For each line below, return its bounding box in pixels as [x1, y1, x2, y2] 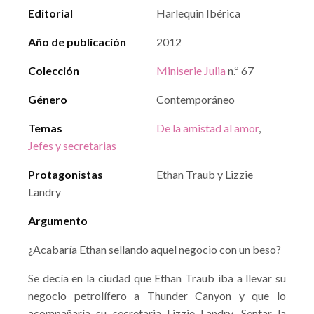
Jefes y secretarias [28, 139, 116, 152]
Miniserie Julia [156, 64, 226, 77]
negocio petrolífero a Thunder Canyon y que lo [28, 289, 286, 302]
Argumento [28, 214, 88, 227]
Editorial [28, 6, 73, 20]
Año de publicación [28, 35, 126, 48]
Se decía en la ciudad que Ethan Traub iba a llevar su [28, 271, 286, 285]
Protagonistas [28, 168, 103, 181]
